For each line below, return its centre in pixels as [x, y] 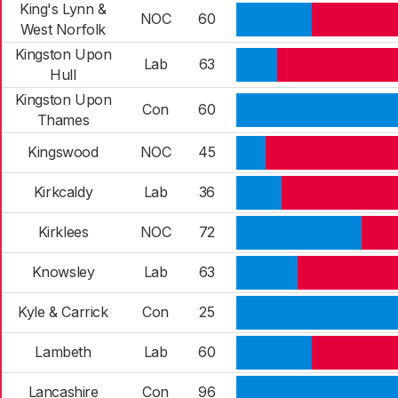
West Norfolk [63, 29]
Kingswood [63, 152]
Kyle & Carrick [63, 312]
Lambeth [63, 352]
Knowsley [63, 272]
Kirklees [63, 232]
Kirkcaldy [63, 192]
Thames [63, 120]
